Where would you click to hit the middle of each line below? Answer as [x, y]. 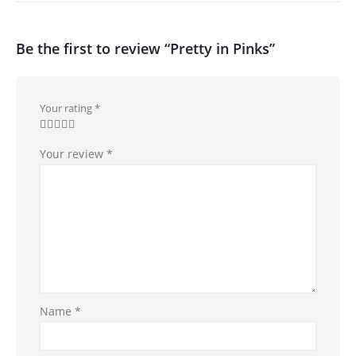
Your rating [67, 108]
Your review [73, 153]
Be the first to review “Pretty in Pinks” [145, 48]
